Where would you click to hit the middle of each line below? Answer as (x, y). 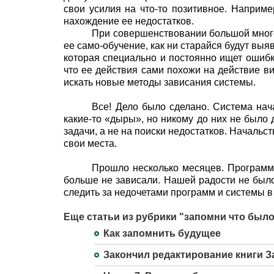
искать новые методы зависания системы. (160, 82)
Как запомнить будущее (162, 233)
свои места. (90, 143)
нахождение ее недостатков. (129, 21)
